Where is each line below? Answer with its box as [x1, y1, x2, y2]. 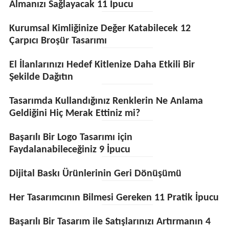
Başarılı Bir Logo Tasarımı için [9, 132, 132, 143]
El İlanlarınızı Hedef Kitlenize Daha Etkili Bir [9, 60, 195, 70]
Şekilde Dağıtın [9, 72, 73, 82]
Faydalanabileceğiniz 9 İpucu [9, 145, 130, 155]
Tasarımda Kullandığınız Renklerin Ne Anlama [9, 96, 203, 106]
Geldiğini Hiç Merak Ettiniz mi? [9, 108, 140, 119]
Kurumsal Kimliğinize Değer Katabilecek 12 [9, 24, 191, 34]
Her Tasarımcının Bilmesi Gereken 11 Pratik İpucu [9, 193, 219, 203]
